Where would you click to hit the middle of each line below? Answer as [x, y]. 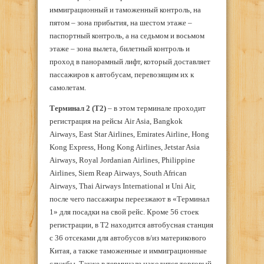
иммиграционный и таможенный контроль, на [125, 10]
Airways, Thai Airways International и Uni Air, [123, 186]
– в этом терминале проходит [157, 108]
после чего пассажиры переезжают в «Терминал [129, 199]
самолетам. [68, 88]
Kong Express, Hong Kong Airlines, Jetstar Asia [125, 147]
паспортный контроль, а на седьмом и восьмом [127, 36]
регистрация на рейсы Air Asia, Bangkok [116, 121]
